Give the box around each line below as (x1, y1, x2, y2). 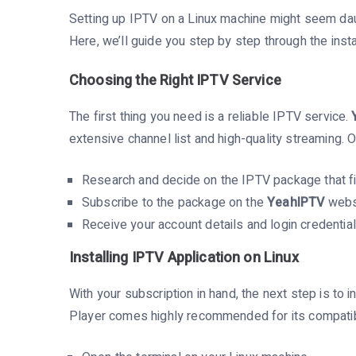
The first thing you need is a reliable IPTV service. (69, 106, 352, 126)
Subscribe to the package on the (82, 192, 268, 212)
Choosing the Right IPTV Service (69, 69, 281, 91)
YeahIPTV (267, 192, 325, 212)
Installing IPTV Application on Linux (69, 246, 299, 269)
